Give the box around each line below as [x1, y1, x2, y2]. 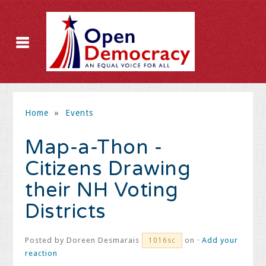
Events [65, 108, 93, 118]
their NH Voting [25, 178, 179, 202]
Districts [25, 199, 106, 224]
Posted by [25, 236, 67, 245]
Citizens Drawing [25, 157, 191, 181]
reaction [25, 249, 58, 258]
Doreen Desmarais [66, 236, 140, 245]
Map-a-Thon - [25, 135, 163, 160]
